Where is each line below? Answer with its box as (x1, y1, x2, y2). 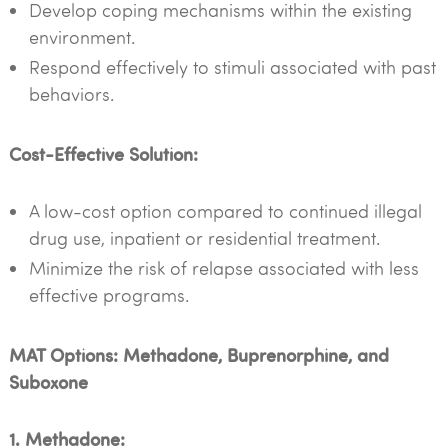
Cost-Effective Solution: (8, 141, 198, 166)
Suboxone (8, 369, 88, 394)
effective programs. (28, 283, 189, 307)
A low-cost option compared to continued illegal (28, 199, 422, 223)
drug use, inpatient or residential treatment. (28, 226, 380, 250)
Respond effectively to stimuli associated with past (28, 55, 436, 79)
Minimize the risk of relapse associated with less (28, 256, 419, 280)
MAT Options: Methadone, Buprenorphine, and (8, 342, 389, 367)
